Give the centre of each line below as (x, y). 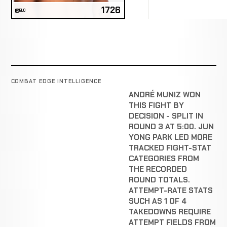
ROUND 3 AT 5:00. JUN (171, 127)
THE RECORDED (158, 169)
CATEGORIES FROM (164, 159)
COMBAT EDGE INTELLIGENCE (56, 81)
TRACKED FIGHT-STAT (170, 148)
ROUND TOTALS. (159, 180)
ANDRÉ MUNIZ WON (165, 95)
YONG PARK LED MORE (171, 138)
